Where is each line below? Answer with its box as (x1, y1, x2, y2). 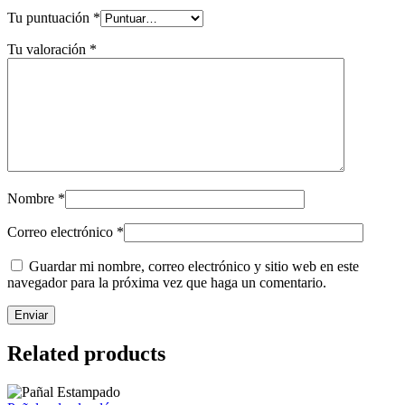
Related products (7, 342, 165, 366)
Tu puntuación (7, 9, 93, 25)
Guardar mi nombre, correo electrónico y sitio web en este (29, 258, 359, 274)
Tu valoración (7, 41, 89, 57)
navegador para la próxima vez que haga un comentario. (7, 274, 326, 290)
